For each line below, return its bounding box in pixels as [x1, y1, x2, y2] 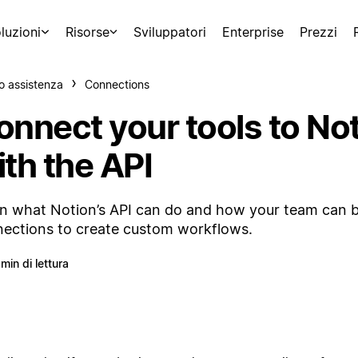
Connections [85, 78, 149, 91]
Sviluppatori [133, 24, 206, 40]
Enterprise [222, 24, 284, 40]
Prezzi [300, 24, 337, 40]
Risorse [65, 24, 109, 40]
